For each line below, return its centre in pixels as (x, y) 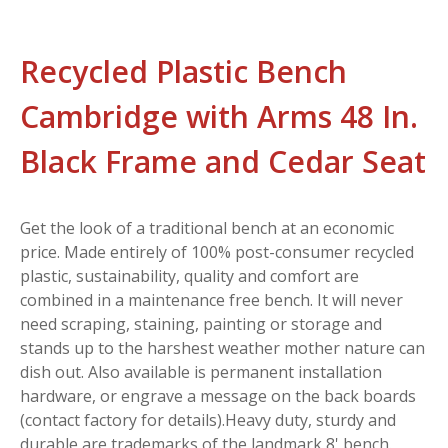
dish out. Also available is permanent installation (201, 371)
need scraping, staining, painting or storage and (201, 323)
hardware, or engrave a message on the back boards (218, 395)
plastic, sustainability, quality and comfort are (189, 275)
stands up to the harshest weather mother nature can (222, 347)
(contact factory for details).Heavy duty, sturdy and (208, 419)
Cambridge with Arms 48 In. (219, 116)
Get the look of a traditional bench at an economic (207, 227)
